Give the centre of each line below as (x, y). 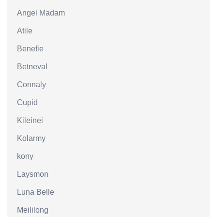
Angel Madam (41, 13)
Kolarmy (31, 139)
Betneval (32, 67)
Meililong (33, 210)
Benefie (30, 49)
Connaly (31, 85)
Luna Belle (36, 192)
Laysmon (33, 174)
